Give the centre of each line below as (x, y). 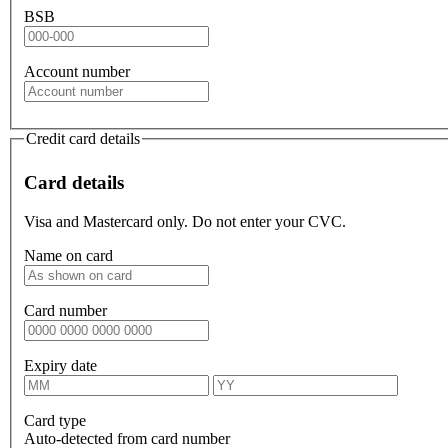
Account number (77, 71)
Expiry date (60, 365)
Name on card (68, 255)
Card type (55, 420)
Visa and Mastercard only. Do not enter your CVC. (185, 221)
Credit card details (83, 138)
